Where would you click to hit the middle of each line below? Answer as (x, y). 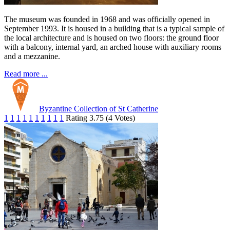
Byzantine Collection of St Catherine (99, 109)
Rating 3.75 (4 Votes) (100, 118)
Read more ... (26, 74)
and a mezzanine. (32, 56)
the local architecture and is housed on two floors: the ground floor (111, 38)
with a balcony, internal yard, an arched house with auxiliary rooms (113, 47)
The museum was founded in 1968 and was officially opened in (107, 20)
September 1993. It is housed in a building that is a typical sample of (114, 29)
